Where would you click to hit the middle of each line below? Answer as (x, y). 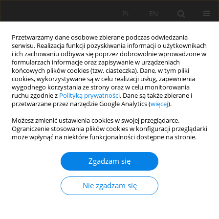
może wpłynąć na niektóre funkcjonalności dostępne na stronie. (104, 137)
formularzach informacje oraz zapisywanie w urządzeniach (96, 62)
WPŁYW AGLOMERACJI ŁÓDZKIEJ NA (80, 163)
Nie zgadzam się (109, 186)
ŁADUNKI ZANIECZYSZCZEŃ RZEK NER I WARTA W (108, 186)
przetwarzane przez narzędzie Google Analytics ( (81, 104)
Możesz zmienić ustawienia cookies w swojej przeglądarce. (96, 120)
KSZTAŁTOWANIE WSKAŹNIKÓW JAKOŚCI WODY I (107, 175)
